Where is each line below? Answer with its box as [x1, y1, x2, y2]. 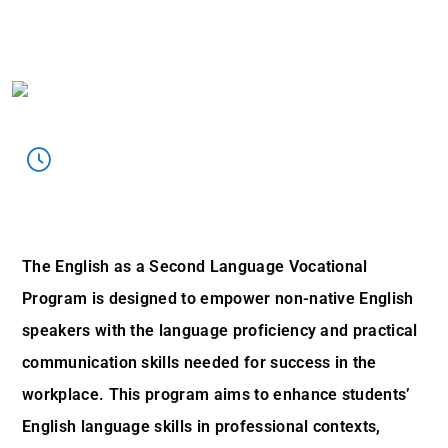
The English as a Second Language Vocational [22, 257, 368, 276]
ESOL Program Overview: [22, 201, 212, 220]
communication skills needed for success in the [22, 353, 377, 372]
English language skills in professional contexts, [22, 417, 381, 436]
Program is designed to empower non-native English [22, 289, 414, 308]
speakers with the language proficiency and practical [22, 321, 418, 340]
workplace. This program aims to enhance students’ [22, 385, 411, 404]
